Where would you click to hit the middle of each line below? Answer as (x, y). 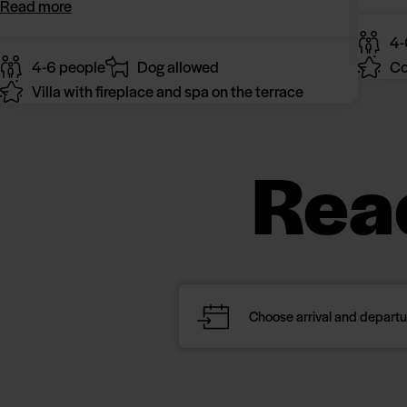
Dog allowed (178, 67)
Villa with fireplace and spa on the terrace (168, 91)
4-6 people (69, 67)
